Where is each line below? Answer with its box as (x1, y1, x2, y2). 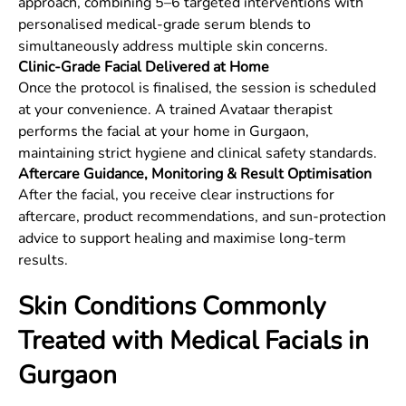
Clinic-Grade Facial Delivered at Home (18, 57, 269, 77)
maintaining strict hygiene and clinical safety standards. (18, 143, 377, 163)
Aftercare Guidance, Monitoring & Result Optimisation (18, 164, 372, 184)
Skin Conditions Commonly (18, 289, 325, 324)
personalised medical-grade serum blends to (18, 14, 311, 34)
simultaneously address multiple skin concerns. (18, 36, 328, 56)
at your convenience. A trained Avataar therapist (18, 100, 333, 120)
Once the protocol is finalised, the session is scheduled (18, 78, 376, 98)
